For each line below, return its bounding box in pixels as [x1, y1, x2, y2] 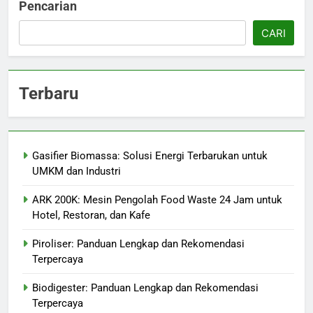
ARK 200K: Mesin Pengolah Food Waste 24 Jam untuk [32, 194, 282, 207]
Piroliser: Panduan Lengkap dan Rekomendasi [32, 238, 245, 251]
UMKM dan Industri [32, 165, 121, 178]
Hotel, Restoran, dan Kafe [32, 209, 150, 222]
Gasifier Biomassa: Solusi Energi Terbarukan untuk [32, 150, 268, 163]
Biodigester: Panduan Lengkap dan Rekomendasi [32, 282, 259, 295]
